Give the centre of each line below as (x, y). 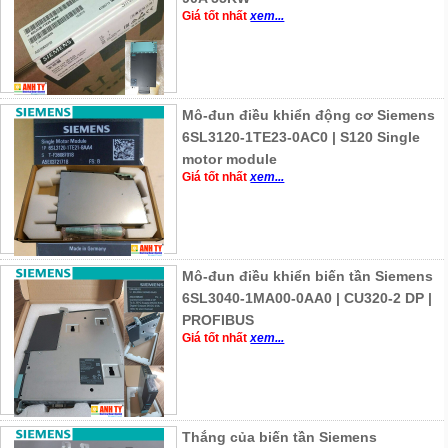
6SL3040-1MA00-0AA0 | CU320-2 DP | (307, 297)
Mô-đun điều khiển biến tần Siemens (308, 275)
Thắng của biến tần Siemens (280, 436)
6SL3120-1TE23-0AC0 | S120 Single (301, 136)
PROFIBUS (218, 319)
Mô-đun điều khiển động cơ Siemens (309, 114)
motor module (230, 158)
